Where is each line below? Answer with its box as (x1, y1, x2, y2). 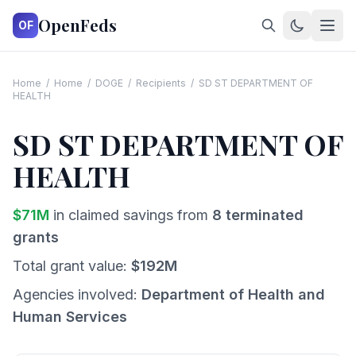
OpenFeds (38, 14, 117, 36)
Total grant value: (13, 257, 131, 274)
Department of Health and (141, 286, 325, 303)
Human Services (13, 308, 127, 325)
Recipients (136, 77, 186, 89)
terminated (222, 207, 304, 223)
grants (13, 229, 59, 246)
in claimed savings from (49, 207, 208, 223)
